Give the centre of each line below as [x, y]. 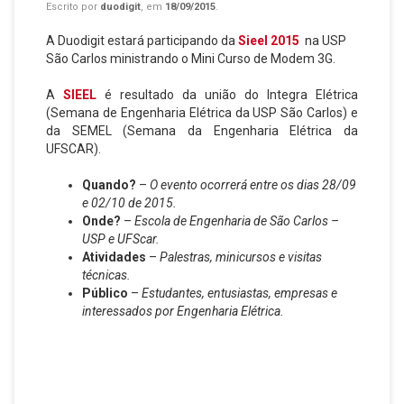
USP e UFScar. [121, 239]
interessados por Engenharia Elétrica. [183, 311]
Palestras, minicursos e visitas [241, 257]
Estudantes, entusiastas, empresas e [239, 293]
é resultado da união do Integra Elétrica [227, 95]
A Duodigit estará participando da [142, 41]
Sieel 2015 [269, 41]
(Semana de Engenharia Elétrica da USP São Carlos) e [202, 113]
